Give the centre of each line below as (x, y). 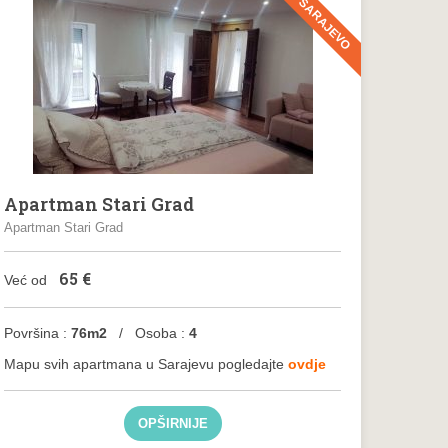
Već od (28, 280)
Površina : (38, 333)
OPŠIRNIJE (172, 423)
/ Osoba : (146, 333)
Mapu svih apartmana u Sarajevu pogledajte (146, 364)
